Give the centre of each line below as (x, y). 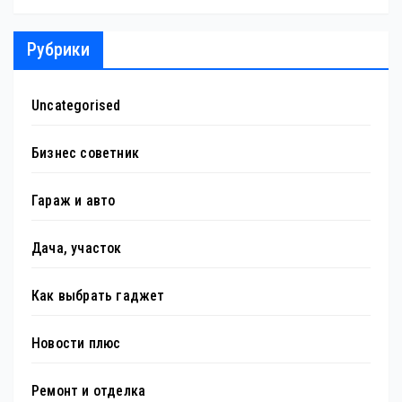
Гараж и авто (74, 200)
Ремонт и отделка (89, 390)
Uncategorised (76, 105)
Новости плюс (76, 343)
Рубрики (58, 49)
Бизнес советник (85, 153)
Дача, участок (77, 248)
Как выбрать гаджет (98, 295)
